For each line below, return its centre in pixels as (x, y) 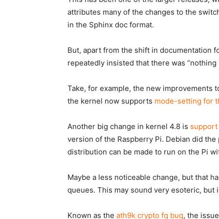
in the (78, 25)
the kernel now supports (111, 101)
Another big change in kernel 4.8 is (129, 126)
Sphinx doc (108, 25)
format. (141, 25)
